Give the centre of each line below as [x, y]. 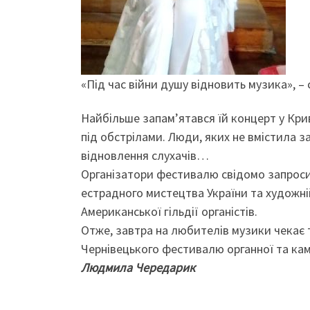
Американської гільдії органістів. [169, 212]
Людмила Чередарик [138, 268]
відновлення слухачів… [145, 156]
